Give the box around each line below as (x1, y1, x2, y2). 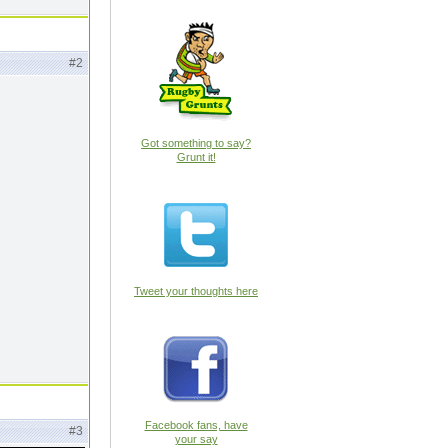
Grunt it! (176, 151, 216, 163)
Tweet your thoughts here (134, 285, 258, 297)
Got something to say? (141, 137, 251, 149)
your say (174, 433, 218, 445)
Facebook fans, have (144, 419, 248, 431)
